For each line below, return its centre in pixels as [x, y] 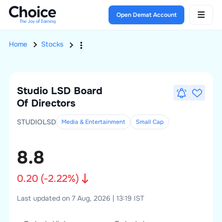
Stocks [52, 44]
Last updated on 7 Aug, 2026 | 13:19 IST [80, 198]
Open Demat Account [147, 15]
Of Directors [46, 103]
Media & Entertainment [93, 122]
